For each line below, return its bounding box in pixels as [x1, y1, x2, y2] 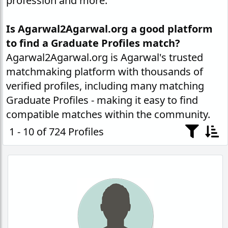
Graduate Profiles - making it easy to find [6, 93, 198, 107]
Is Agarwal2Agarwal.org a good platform [6, 22, 213, 36]
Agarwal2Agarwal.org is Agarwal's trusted [6, 50, 203, 64]
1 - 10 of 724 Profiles [9, 125, 104, 138]
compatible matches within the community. [6, 107, 210, 121]
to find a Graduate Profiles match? [6, 36, 180, 50]
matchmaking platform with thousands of [6, 65, 203, 78]
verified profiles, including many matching [6, 79, 204, 93]
